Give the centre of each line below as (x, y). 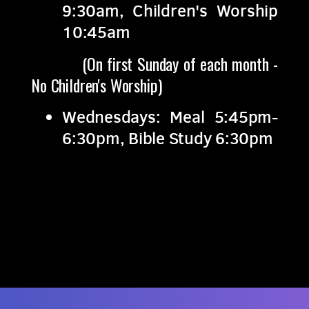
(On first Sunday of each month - (154, 64)
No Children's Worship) (97, 85)
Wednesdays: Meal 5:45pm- (170, 117)
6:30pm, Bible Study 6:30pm (168, 139)
